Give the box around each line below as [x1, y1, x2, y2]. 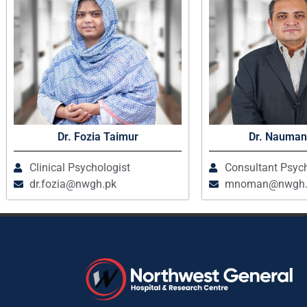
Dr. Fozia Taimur [57, 130, 138, 144]
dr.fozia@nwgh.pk [29, 177, 116, 191]
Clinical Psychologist [29, 161, 130, 175]
